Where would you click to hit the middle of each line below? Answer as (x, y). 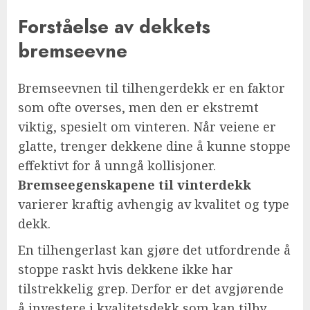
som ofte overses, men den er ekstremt (138, 108)
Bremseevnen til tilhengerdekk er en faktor (152, 88)
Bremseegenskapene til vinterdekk (135, 185)
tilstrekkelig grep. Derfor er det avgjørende (151, 289)
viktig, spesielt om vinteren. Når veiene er (147, 127)
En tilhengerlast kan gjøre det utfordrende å (154, 250)
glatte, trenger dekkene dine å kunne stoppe (154, 146)
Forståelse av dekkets (114, 26)
